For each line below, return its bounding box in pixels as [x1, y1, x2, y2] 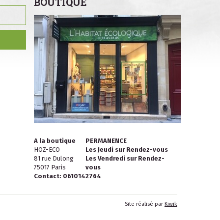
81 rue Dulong [33, 155, 74, 162]
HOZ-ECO [33, 146, 60, 153]
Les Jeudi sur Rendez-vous [85, 146, 168, 153]
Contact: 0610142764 [33, 172, 101, 180]
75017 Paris [33, 164, 66, 171]
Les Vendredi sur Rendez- [85, 155, 165, 162]
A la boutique [33, 137, 76, 144]
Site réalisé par [125, 201, 165, 207]
